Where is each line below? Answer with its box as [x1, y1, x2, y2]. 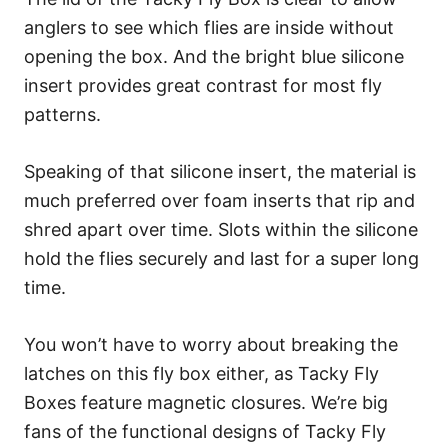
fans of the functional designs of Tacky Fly [24, 420, 386, 442]
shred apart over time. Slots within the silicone [24, 218, 418, 240]
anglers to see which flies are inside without [24, 16, 394, 38]
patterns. [24, 103, 101, 125]
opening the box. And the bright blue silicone [24, 45, 404, 67]
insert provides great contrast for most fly [24, 74, 382, 96]
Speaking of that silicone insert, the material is [24, 160, 416, 182]
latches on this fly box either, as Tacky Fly [24, 362, 379, 384]
